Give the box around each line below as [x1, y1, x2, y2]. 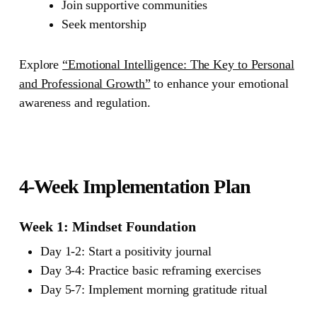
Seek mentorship [61, 16, 146, 31]
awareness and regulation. [18, 95, 151, 110]
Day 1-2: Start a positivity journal [40, 243, 212, 258]
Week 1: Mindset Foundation [18, 218, 196, 234]
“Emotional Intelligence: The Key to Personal [62, 57, 294, 71]
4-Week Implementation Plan [18, 175, 251, 197]
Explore [18, 57, 63, 71]
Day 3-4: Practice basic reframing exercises [40, 263, 261, 277]
